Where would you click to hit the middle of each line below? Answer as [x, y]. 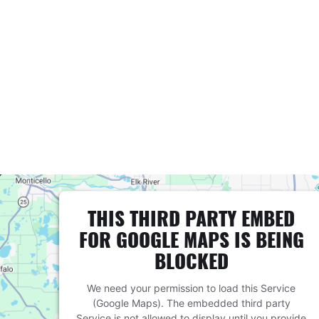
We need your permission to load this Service [192, 288]
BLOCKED [191, 261]
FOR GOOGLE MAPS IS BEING [191, 240]
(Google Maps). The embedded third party [191, 303]
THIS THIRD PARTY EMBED [192, 219]
